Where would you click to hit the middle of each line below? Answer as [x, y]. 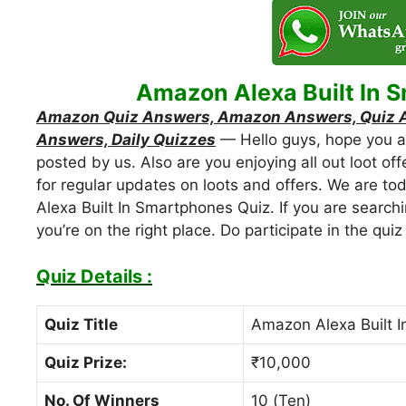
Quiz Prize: [86, 362]
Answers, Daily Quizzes [126, 140]
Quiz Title [81, 324]
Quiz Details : [94, 276]
